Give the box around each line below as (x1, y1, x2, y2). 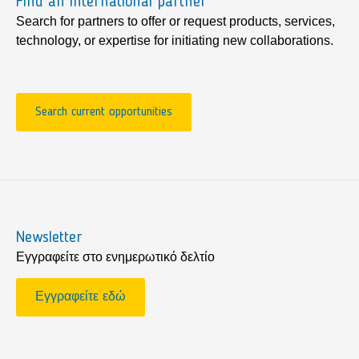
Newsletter (16, 229, 83, 246)
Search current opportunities (35, 105, 172, 119)
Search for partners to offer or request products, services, (16, 14, 335, 29)
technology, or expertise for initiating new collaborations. (16, 34, 333, 48)
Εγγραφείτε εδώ (35, 291, 126, 305)
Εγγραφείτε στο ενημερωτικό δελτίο (16, 249, 215, 264)
